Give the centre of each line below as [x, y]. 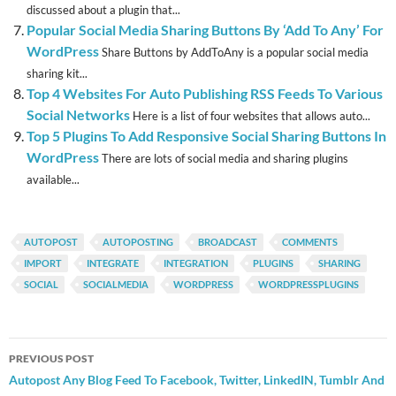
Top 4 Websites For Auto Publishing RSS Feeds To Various [205, 94]
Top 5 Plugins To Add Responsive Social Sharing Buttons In [206, 136]
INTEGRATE [113, 263]
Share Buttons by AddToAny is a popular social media [235, 53]
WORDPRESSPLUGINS [308, 285]
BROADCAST [228, 242]
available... [53, 180]
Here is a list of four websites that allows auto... [251, 116]
